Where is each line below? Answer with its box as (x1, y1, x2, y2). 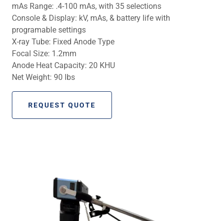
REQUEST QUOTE (28, 101, 96, 109)
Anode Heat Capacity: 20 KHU (12, 60, 115, 70)
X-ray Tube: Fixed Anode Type (12, 37, 114, 46)
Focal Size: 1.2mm (12, 48, 76, 58)
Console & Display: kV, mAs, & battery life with (12, 13, 170, 23)
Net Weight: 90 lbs (12, 72, 75, 82)
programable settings (12, 25, 86, 35)
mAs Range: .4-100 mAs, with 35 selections (12, 1, 161, 11)
